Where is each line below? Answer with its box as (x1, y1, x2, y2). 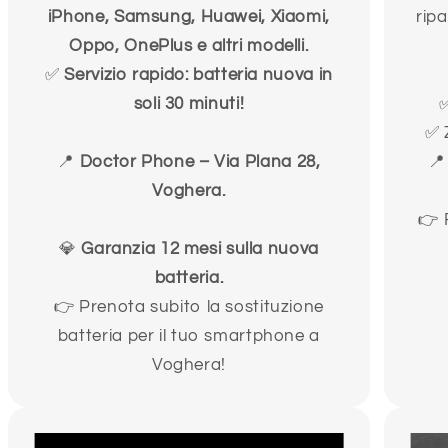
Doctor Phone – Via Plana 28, (79, 153, 321, 172)
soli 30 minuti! (133, 95, 245, 114)
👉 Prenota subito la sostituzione (53, 298, 325, 317)
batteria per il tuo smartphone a (57, 327, 321, 346)
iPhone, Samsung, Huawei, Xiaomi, (47, 8, 331, 27)
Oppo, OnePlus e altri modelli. (69, 37, 309, 56)
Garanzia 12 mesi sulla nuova (81, 240, 319, 259)
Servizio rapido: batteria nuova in (64, 66, 333, 85)
